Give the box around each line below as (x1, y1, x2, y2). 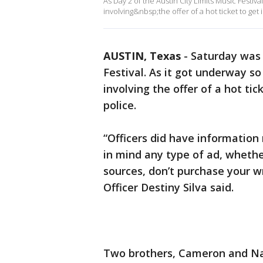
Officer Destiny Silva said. (103, 180, 234, 194)
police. (103, 98, 136, 112)
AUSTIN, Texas (103, 49, 181, 63)
